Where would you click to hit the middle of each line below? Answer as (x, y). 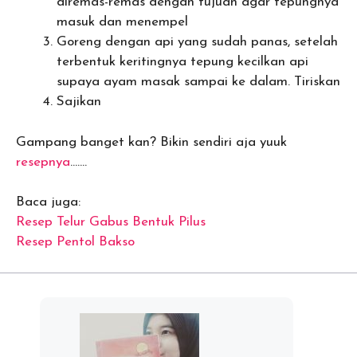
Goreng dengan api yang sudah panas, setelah (197, 42)
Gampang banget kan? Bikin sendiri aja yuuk (151, 142)
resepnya (43, 162)
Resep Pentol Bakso (75, 242)
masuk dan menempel (122, 22)
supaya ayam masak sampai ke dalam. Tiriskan (198, 82)
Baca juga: (48, 202)
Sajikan (79, 102)
